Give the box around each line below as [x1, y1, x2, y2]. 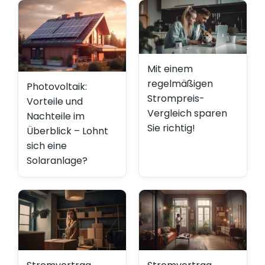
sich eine [27, 138, 67, 153]
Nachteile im [27, 109, 85, 123]
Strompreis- [147, 91, 205, 105]
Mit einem [147, 62, 193, 76]
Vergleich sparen [147, 106, 227, 120]
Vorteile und [27, 94, 83, 108]
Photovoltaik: [27, 79, 87, 93]
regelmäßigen [147, 76, 213, 91]
